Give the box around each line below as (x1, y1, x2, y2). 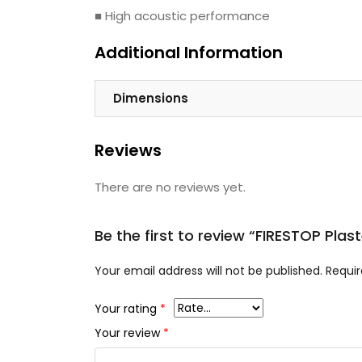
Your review (95, 324, 163, 341)
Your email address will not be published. (95, 262, 322, 279)
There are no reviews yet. (95, 178, 246, 196)
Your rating (95, 300, 160, 317)
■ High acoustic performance (95, 7, 270, 25)
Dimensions (113, 90, 188, 107)
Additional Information (95, 41, 283, 65)
